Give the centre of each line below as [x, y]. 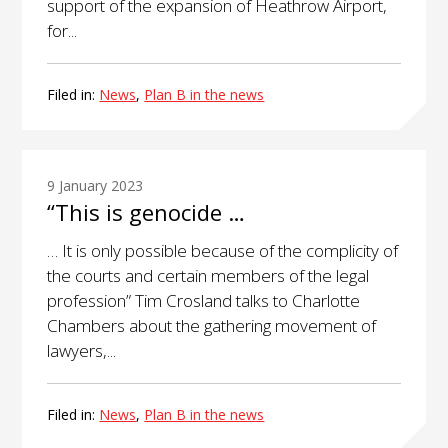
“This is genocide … [146, 212]
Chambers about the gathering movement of [212, 326]
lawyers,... [82, 351]
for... [62, 30]
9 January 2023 [95, 186]
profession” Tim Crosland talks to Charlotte [204, 301]
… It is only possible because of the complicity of [223, 251]
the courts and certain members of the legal [208, 276]
